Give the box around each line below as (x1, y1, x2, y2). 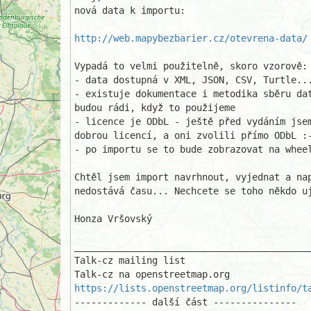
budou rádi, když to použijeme (74, 102, 235, 113)
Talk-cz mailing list (74, 255, 185, 266)
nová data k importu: (74, 5, 185, 16)
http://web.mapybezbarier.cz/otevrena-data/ (74, 33, 308, 44)
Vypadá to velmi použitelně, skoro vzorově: (74, 60, 308, 72)
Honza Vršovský (74, 213, 152, 224)
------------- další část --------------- (74, 296, 296, 308)
